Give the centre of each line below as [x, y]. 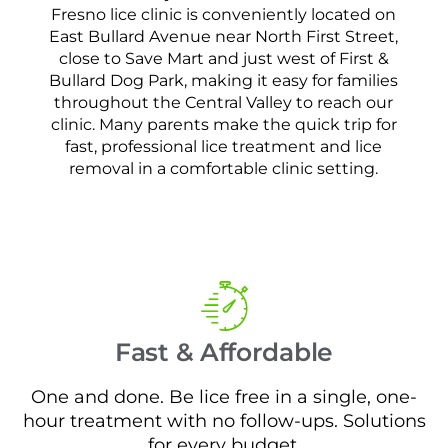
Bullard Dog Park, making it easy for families [224, 81]
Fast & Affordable [224, 351]
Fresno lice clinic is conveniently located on [224, 15]
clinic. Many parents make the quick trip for [223, 125]
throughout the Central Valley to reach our [224, 103]
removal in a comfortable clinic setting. [224, 169]
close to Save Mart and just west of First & [223, 59]
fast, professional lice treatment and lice [224, 147]
